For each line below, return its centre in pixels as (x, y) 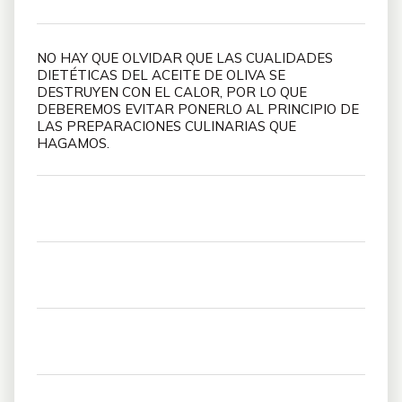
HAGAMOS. (73, 143)
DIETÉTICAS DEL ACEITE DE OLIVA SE (161, 75)
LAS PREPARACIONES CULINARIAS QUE (166, 126)
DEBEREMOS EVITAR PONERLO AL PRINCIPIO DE (198, 109)
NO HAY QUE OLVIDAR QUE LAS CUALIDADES (185, 58)
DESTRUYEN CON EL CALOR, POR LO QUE (172, 92)
